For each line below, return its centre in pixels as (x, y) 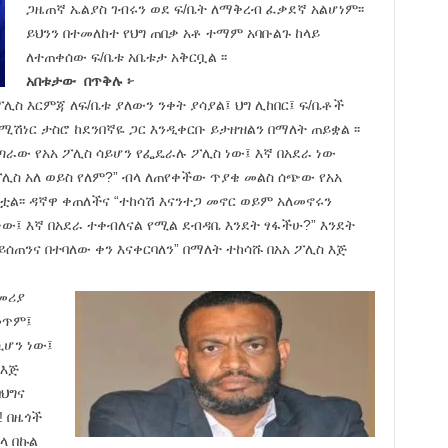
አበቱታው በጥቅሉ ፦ (79, 80)
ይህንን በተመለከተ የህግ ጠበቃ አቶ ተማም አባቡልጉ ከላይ (172, 32)
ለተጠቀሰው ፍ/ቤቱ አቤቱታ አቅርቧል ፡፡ (126, 56)
